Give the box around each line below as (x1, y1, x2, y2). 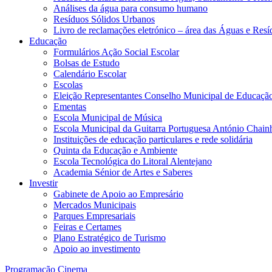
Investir (29, 178, 58, 188)
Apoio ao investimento (53, 243, 140, 254)
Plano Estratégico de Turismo (53, 233, 166, 243)
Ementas (53, 101, 86, 112)
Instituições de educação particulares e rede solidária (53, 134, 253, 144)
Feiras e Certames (53, 222, 121, 232)
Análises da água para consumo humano (53, 3, 208, 13)
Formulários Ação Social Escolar (53, 47, 179, 57)
